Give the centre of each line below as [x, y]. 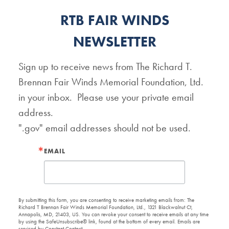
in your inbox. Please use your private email [106, 97]
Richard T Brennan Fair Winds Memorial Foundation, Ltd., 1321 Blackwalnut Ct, [106, 207]
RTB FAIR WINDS [114, 20]
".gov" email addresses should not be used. [105, 128]
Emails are [189, 221]
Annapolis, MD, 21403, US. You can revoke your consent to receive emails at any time [113, 214]
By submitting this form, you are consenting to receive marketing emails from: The [106, 200]
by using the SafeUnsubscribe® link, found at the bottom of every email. [98, 221]
